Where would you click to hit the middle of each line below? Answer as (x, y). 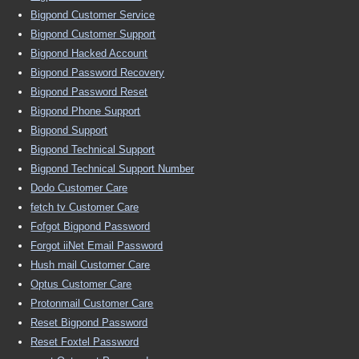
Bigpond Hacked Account (89, 53)
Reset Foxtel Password (85, 342)
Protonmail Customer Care (92, 303)
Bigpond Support (69, 130)
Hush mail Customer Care (91, 265)
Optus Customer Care (81, 284)
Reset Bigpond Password (89, 323)
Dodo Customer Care (79, 188)
